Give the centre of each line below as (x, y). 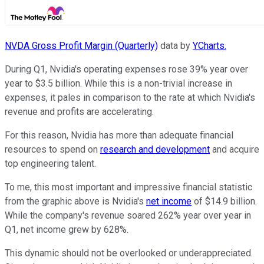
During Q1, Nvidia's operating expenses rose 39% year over (126, 70)
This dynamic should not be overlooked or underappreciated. (129, 253)
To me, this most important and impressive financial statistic (128, 187)
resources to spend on (52, 150)
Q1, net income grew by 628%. (67, 230)
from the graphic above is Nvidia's (75, 202)
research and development (155, 150)
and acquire (235, 150)
